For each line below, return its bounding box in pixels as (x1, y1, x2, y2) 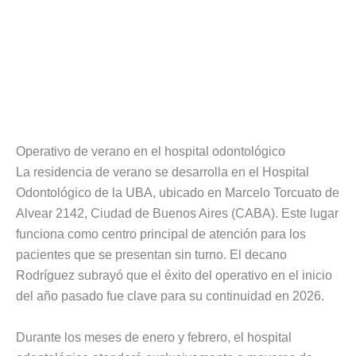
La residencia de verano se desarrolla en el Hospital (16, 164, 309, 179)
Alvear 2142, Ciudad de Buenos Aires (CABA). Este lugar (16, 206, 339, 220)
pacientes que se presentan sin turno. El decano (16, 247, 287, 261)
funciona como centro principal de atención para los (16, 226, 306, 241)
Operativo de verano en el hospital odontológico (16, 144, 285, 158)
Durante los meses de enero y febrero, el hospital (16, 330, 292, 344)
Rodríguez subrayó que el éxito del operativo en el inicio (16, 268, 332, 282)
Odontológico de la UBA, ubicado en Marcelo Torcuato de (16, 185, 339, 199)
